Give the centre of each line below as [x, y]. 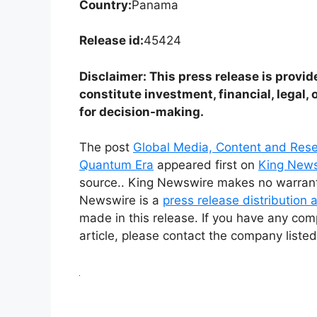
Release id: [111, 41]
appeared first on [206, 165]
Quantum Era [116, 165]
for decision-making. [142, 111]
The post [106, 148]
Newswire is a [121, 201]
